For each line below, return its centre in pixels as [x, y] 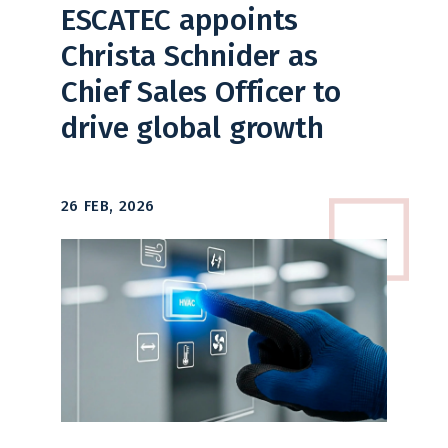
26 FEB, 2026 [107, 205]
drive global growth [192, 127]
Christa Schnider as [189, 55]
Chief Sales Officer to [200, 91]
